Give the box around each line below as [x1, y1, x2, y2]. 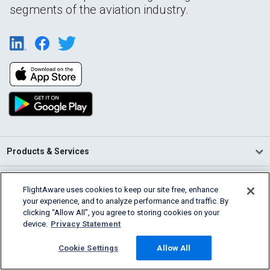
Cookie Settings [58, 243, 119, 253]
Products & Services [7, 146, 90, 157]
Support [7, 235, 39, 245]
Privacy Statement [51, 219, 121, 228]
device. [23, 219, 48, 228]
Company [7, 176, 45, 186]
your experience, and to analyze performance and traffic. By [23, 196, 229, 206]
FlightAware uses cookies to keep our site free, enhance [23, 185, 219, 194]
